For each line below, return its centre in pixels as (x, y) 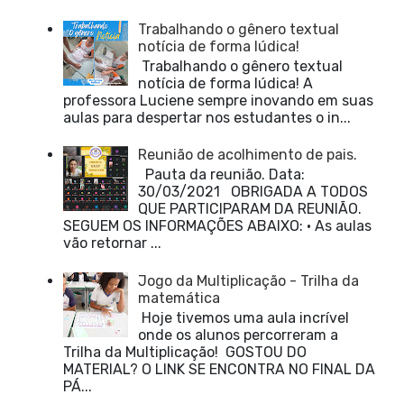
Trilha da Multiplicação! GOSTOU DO (185, 352)
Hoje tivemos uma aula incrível (244, 318)
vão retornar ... (112, 243)
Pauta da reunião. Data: (222, 175)
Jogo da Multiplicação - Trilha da (249, 280)
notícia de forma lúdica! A (226, 83)
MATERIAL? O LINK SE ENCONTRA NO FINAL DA (219, 369)
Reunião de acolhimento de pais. (248, 155)
